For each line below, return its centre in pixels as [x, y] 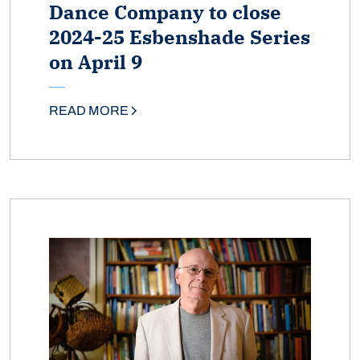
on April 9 [96, 62]
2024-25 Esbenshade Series [180, 37]
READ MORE [89, 111]
